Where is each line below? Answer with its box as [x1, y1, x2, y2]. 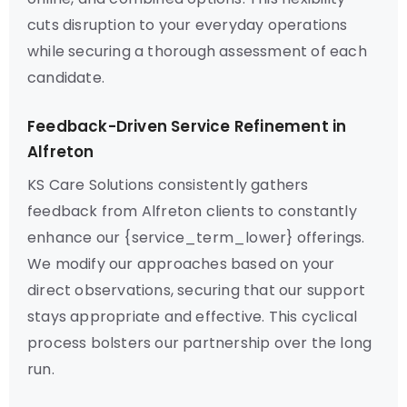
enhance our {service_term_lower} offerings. [27, 227, 365, 248]
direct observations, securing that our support [27, 280, 366, 301]
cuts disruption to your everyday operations [27, 15, 348, 35]
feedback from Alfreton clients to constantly [27, 201, 357, 222]
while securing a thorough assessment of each [27, 41, 367, 62]
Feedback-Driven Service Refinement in [27, 115, 347, 137]
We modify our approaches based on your [27, 253, 335, 274]
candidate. [27, 67, 104, 88]
